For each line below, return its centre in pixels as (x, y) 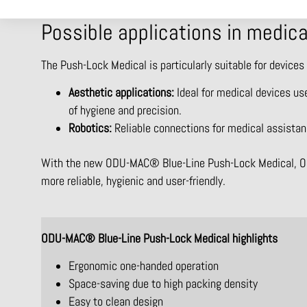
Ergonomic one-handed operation (144, 266)
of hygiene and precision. (125, 111)
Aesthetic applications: (121, 93)
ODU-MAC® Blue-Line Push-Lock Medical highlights (159, 238)
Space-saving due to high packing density (163, 284)
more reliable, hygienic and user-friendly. (133, 181)
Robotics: (90, 128)
